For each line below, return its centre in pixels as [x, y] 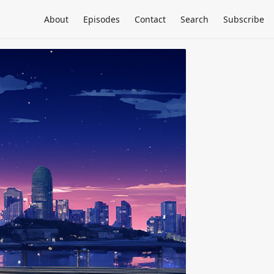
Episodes [102, 19]
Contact [150, 19]
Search [194, 19]
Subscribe [244, 19]
